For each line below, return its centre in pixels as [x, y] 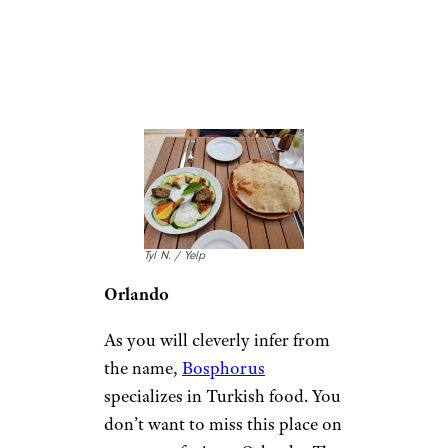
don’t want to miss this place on [223, 423]
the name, [143, 367]
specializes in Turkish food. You [222, 395]
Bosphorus [223, 367]
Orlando [136, 293]
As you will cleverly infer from [217, 339]
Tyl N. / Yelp [174, 255]
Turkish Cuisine [206, 83]
